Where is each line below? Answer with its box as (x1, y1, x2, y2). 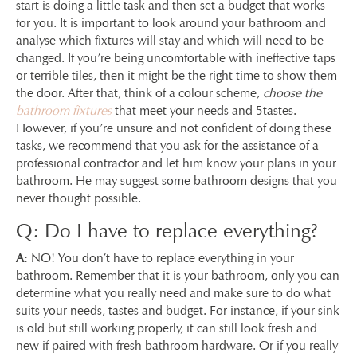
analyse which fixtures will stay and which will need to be (16, 32, 324, 48)
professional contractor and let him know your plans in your (16, 155, 336, 171)
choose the (263, 84, 322, 100)
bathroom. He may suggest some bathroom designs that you (16, 172, 337, 188)
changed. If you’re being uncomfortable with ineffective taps (16, 49, 335, 65)
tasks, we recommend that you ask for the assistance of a (16, 137, 319, 153)
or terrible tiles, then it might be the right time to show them (16, 67, 337, 83)
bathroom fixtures (16, 102, 112, 118)
